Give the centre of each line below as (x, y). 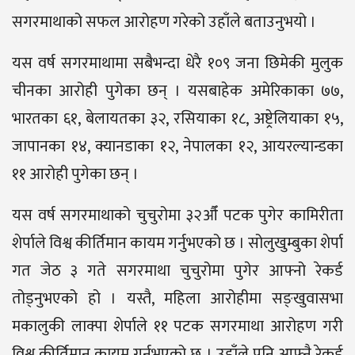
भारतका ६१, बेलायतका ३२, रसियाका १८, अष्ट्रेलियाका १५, (177, 118)
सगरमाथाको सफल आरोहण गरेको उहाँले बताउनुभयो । (164, 22)
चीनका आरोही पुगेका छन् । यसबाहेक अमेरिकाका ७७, (177, 91)
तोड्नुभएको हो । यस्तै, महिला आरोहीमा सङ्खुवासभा (177, 298)
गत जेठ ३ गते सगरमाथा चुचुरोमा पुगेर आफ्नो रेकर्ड (177, 271)
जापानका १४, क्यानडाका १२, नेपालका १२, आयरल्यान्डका (177, 146)
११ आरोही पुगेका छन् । (75, 174)
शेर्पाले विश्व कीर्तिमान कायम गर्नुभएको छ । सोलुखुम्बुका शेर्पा (177, 243)
